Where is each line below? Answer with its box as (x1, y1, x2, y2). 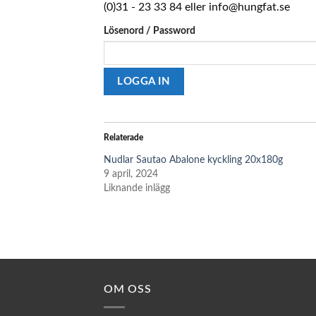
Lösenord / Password (104, 25, 195, 36)
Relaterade (104, 133, 143, 142)
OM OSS (104, 284, 152, 296)
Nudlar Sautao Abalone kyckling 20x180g (104, 155, 283, 166)
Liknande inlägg (104, 183, 170, 194)
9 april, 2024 (104, 169, 158, 180)
